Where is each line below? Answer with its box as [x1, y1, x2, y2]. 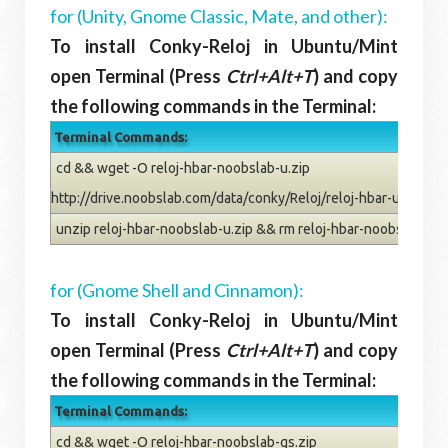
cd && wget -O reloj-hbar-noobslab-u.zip [56, 160, 310, 177]
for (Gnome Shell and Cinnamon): [50, 279, 304, 302]
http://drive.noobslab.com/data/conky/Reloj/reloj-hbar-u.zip [51, 190, 422, 207]
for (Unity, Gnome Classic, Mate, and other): [50, 5, 388, 28]
